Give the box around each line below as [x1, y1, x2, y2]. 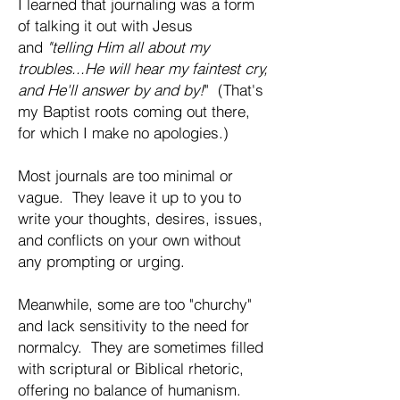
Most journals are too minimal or [18, 166, 233, 186]
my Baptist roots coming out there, [18, 102, 250, 121]
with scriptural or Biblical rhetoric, [18, 359, 244, 379]
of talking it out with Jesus [18, 16, 193, 36]
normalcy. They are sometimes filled [18, 337, 263, 357]
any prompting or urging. [18, 252, 185, 271]
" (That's [204, 80, 263, 100]
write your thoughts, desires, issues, [18, 209, 262, 229]
